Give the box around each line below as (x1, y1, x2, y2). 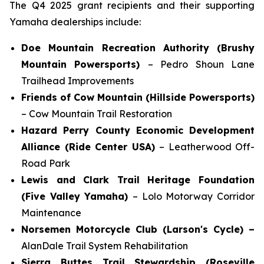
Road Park (21, 157, 70, 169)
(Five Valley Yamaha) (21, 190, 133, 202)
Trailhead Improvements (21, 75, 134, 87)
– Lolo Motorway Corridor (133, 190, 255, 202)
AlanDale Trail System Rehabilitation (21, 240, 188, 252)
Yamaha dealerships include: (9, 16, 141, 28)
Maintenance (21, 207, 81, 219)
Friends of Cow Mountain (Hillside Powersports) (21, 91, 255, 103)
